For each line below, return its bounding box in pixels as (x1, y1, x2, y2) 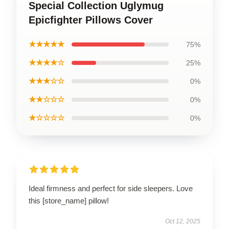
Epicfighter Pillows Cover (29, 14, 153, 26)
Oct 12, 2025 (165, 218, 200, 225)
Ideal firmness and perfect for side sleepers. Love (29, 184, 193, 193)
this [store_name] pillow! (29, 196, 109, 205)
